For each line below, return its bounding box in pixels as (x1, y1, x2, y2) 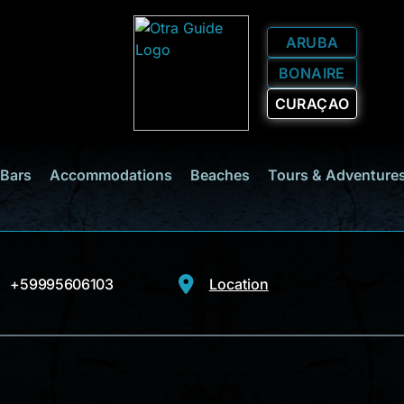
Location (208, 275, 269, 293)
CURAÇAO (274, 95, 350, 113)
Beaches (190, 166, 250, 184)
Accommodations (50, 166, 172, 184)
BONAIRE (279, 64, 345, 82)
